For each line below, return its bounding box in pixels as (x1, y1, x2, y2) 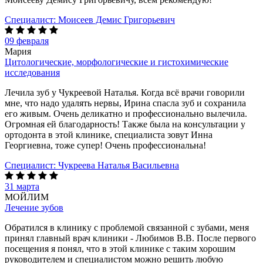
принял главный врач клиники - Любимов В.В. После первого (5, 232, 256, 243)
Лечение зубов (5, 202, 63, 213)
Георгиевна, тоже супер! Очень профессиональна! (5, 140, 206, 150)
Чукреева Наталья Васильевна (58, 160, 179, 170)
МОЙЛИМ (5, 191, 49, 202)
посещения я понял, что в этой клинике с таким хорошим (5, 243, 235, 254)
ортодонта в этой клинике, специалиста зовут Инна (5, 129, 213, 140)
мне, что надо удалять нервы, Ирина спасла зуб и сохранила (5, 97, 246, 108)
